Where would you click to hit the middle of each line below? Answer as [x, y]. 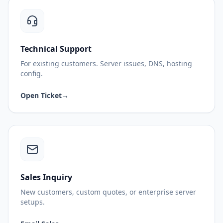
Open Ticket [41, 95]
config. [32, 73]
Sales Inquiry [46, 177]
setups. [33, 202]
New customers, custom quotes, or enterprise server [108, 192]
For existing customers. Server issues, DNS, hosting [106, 63]
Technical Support [56, 49]
